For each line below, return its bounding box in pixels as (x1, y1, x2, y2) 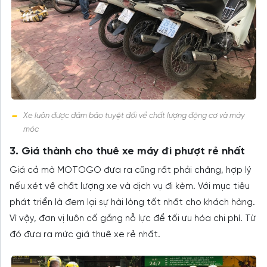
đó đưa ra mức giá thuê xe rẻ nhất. (10, 230, 160, 240)
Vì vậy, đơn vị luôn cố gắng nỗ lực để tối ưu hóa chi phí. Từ (10, 214, 256, 224)
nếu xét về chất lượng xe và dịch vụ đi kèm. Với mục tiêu (10, 182, 250, 192)
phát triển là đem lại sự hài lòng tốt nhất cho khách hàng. (10, 198, 255, 208)
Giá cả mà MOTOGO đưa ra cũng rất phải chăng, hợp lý (10, 166, 252, 176)
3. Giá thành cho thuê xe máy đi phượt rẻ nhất (10, 146, 245, 158)
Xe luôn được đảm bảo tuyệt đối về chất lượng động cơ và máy (23, 112, 245, 120)
